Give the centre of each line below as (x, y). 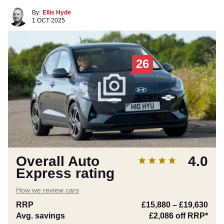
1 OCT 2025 (48, 20)
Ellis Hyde (57, 12)
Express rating (65, 173)
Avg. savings (40, 216)
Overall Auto (58, 161)
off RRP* (191, 216)
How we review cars (47, 190)
